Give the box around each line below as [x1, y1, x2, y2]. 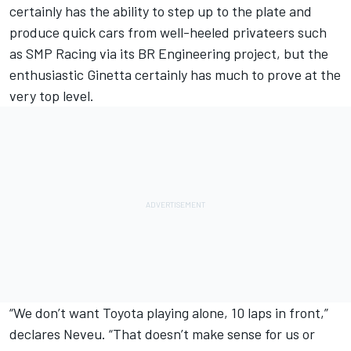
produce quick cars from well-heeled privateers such [9, 24, 327, 42]
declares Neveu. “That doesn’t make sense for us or [9, 325, 315, 343]
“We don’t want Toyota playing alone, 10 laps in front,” [9, 304, 328, 322]
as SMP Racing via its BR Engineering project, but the [9, 45, 328, 63]
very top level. [9, 87, 94, 105]
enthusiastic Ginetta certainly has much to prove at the [9, 66, 341, 84]
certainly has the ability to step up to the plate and [9, 2, 312, 20]
